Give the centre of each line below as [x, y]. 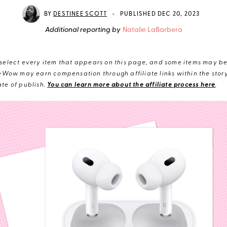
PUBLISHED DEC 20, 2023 [160, 14]
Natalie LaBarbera [152, 30]
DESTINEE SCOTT [80, 14]
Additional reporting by [83, 30]
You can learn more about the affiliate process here [131, 85]
